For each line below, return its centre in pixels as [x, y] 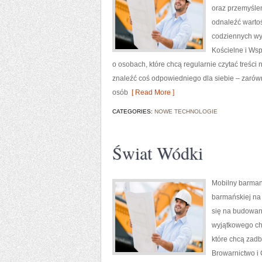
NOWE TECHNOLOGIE [186, 111]
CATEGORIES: [133, 111]
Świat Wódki [158, 153]
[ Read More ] [151, 92]
